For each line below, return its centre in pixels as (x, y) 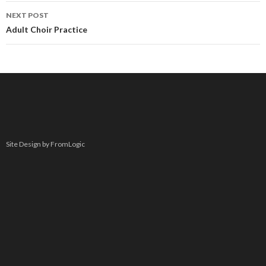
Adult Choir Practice (47, 29)
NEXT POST (27, 15)
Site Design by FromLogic (45, 144)
